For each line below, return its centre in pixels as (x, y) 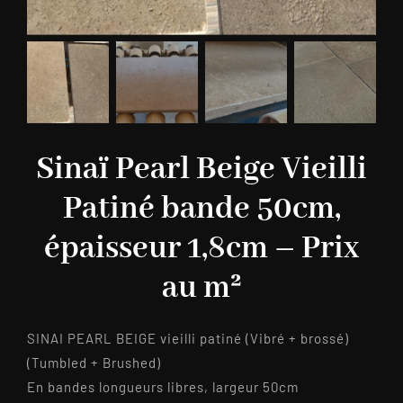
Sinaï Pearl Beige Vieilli (201, 170)
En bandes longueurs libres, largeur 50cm (162, 387)
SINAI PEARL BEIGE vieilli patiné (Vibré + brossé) (188, 339)
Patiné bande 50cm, (201, 210)
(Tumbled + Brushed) (94, 363)
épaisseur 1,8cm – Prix (201, 249)
